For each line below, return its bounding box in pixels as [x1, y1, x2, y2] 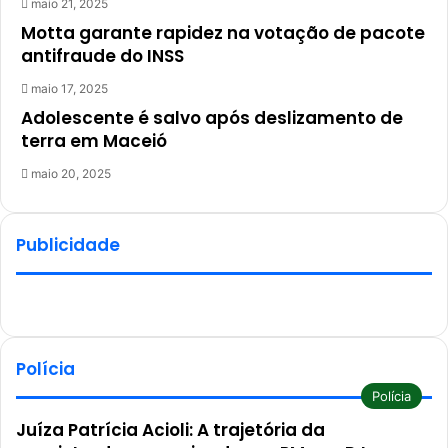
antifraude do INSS [21, 44, 184, 68]
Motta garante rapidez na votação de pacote [21, 21, 425, 45]
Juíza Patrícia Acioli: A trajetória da [16, 418, 325, 442]
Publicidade [16, 233, 120, 257]
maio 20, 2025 [31, 166, 111, 181]
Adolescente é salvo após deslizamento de [21, 106, 403, 130]
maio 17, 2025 [31, 81, 108, 96]
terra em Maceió [21, 129, 167, 153]
